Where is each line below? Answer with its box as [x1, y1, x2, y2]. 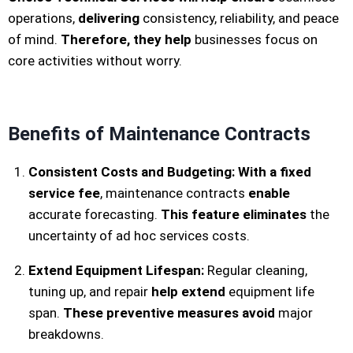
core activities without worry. [8, 52, 182, 69]
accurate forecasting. [28, 206, 161, 222]
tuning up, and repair [28, 283, 151, 299]
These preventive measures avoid [62, 304, 275, 321]
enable [247, 184, 290, 201]
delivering [78, 9, 139, 26]
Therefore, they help [61, 31, 191, 47]
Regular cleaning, [203, 262, 307, 278]
